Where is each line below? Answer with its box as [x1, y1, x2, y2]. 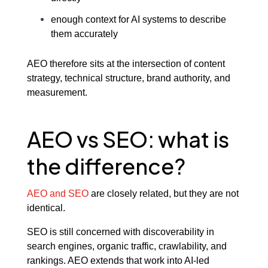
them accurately [50, 28, 118, 39]
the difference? [26, 153, 185, 180]
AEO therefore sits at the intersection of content [26, 57, 225, 69]
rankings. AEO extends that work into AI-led [26, 255, 209, 266]
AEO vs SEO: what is [26, 126, 229, 153]
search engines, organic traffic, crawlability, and [26, 240, 227, 252]
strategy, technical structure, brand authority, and [26, 72, 230, 83]
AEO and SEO [26, 188, 89, 199]
